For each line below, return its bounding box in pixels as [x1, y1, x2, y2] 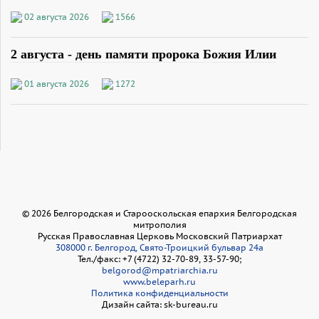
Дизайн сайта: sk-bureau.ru [101, 298, 218, 310]
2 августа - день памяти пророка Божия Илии [11, 46, 276, 61]
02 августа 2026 [24, 11, 89, 22]
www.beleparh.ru [123, 276, 196, 287]
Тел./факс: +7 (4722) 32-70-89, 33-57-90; [78, 253, 241, 264]
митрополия [132, 219, 187, 230]
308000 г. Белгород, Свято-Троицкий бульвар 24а [56, 241, 263, 253]
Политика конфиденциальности [90, 287, 229, 298]
